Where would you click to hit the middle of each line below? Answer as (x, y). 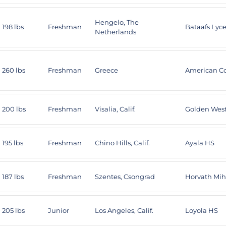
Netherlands (116, 32)
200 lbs (14, 109)
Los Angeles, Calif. (124, 210)
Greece (106, 70)
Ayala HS (200, 143)
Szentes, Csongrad (125, 177)
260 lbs (14, 70)
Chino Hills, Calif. (122, 143)
